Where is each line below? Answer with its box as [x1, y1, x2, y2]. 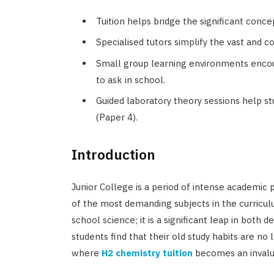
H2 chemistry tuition [101, 247, 193, 259]
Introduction [71, 145, 155, 164]
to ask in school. [95, 73, 165, 86]
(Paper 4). [95, 111, 138, 124]
